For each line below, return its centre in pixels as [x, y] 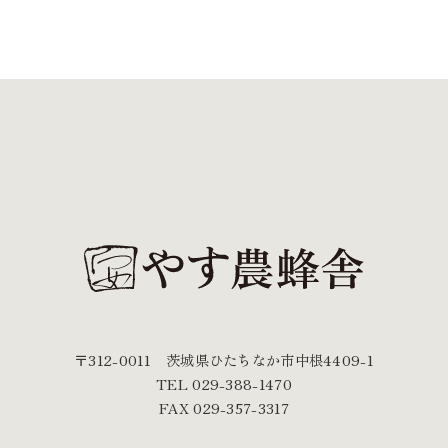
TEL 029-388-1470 [224, 384]
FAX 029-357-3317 [224, 408]
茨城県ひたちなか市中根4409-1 [269, 360]
